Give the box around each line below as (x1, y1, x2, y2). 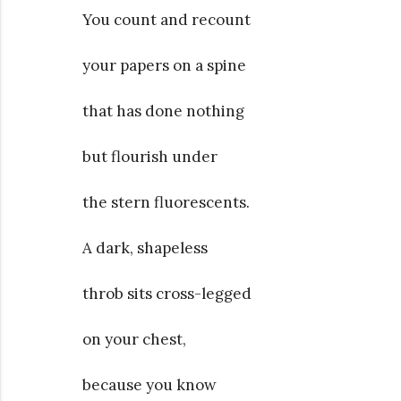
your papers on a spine (82, 55, 246, 75)
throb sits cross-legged (82, 283, 252, 303)
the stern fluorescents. (82, 192, 250, 212)
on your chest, (82, 328, 186, 349)
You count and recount (82, 9, 251, 30)
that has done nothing (82, 100, 244, 121)
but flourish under (82, 146, 218, 166)
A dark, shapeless (82, 237, 208, 258)
